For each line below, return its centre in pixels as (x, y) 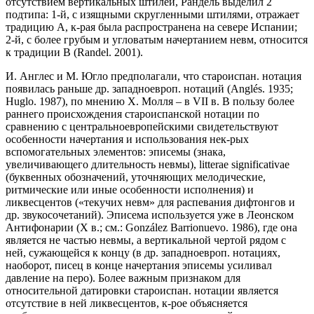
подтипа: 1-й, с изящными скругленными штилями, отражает (152, 14)
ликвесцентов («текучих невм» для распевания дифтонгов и (150, 202)
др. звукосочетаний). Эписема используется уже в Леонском (150, 214)
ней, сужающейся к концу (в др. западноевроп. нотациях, (143, 252)
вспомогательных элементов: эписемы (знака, (116, 151)
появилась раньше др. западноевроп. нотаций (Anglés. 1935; (149, 88)
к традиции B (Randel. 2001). (74, 52)
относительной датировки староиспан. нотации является (142, 290)
